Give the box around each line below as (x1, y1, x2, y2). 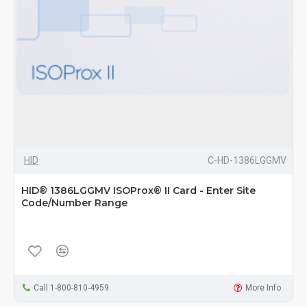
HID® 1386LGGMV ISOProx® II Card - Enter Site (21, 184, 256, 197)
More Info (245, 283, 282, 293)
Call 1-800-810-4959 (33, 283, 109, 293)
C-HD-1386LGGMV (207, 155, 286, 167)
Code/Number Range (21, 197, 127, 210)
